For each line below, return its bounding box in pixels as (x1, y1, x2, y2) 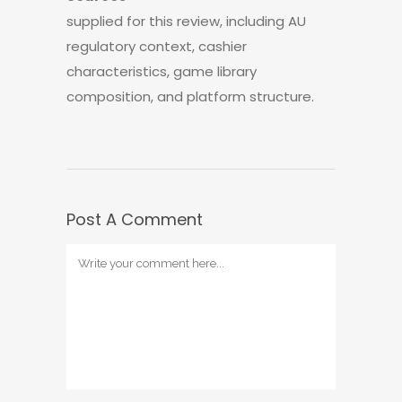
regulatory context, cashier (66, 37, 247, 56)
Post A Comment (66, 208, 203, 231)
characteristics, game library (66, 62, 257, 81)
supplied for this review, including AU (66, 12, 306, 31)
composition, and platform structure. (66, 87, 314, 106)
